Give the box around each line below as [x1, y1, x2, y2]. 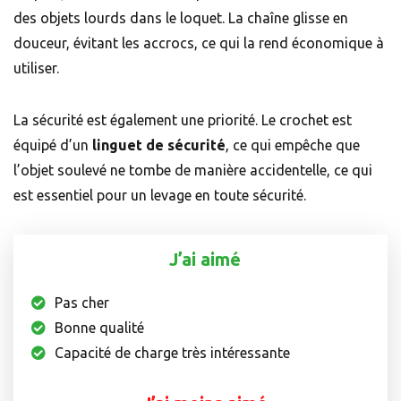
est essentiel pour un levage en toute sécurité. [13, 187, 306, 204]
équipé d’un [13, 137, 89, 154]
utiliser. [13, 60, 59, 77]
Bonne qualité [55, 320, 144, 337]
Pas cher [55, 294, 109, 311]
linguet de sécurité [89, 137, 226, 154]
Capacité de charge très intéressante [55, 345, 290, 362]
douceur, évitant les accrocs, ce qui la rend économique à [13, 35, 384, 52]
